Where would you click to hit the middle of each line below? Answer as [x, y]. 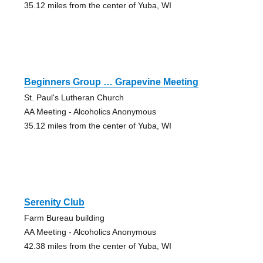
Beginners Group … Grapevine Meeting [111, 82]
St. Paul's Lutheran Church [74, 98]
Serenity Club [54, 203]
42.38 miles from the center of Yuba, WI [97, 246]
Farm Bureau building [64, 218]
